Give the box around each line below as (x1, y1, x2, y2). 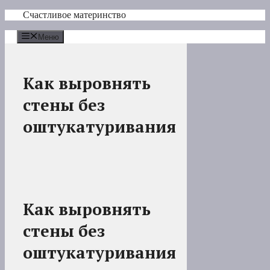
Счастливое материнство (23, 10, 126, 20)
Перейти (4, 9, 40, 19)
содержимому (4, 31, 61, 41)
